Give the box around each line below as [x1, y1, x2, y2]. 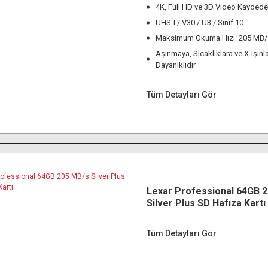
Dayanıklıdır [156, 60, 196, 69]
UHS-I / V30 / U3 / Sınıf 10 [156, 18, 243, 27]
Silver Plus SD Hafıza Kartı [147, 197, 266, 209]
